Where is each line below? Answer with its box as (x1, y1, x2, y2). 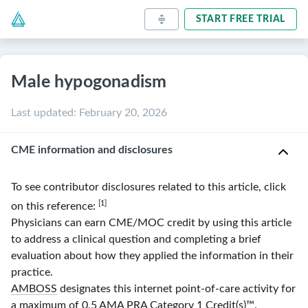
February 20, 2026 (79, 107, 167, 118)
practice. (11, 267, 53, 278)
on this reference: (11, 201, 98, 212)
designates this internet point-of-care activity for (57, 283, 296, 295)
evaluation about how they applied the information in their (11, 250, 294, 262)
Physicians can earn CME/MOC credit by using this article (11, 217, 291, 229)
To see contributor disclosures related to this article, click (11, 181, 286, 192)
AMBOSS (11, 283, 57, 295)
